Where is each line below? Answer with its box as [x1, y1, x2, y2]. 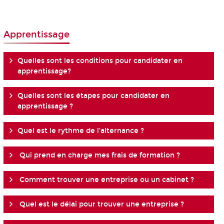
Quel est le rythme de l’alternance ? [17, 126, 144, 135]
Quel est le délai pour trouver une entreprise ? [17, 200, 184, 209]
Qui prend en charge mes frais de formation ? [17, 151, 180, 160]
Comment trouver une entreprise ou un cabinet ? [17, 175, 194, 184]
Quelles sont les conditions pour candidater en [17, 56, 182, 65]
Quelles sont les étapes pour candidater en [17, 91, 169, 100]
